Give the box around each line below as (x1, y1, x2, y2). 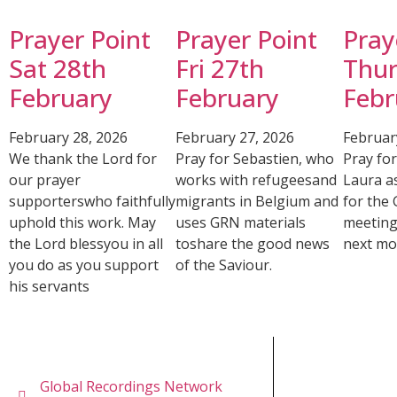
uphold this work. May (9, 213, 156, 233)
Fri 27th (175, 51, 265, 86)
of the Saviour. (175, 255, 273, 276)
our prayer (9, 170, 81, 191)
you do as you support (9, 255, 159, 276)
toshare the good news (175, 234, 331, 254)
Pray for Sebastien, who (175, 149, 335, 169)
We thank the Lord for (9, 149, 157, 169)
